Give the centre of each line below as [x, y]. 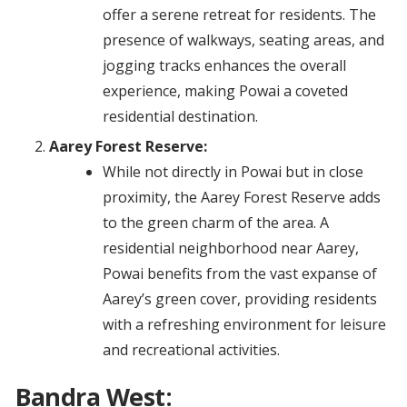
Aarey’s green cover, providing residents [239, 299]
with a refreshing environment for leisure [244, 325]
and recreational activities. [191, 350]
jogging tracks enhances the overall [224, 66]
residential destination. [180, 117]
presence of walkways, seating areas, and [243, 40]
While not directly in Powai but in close [233, 172]
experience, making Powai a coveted [225, 91]
